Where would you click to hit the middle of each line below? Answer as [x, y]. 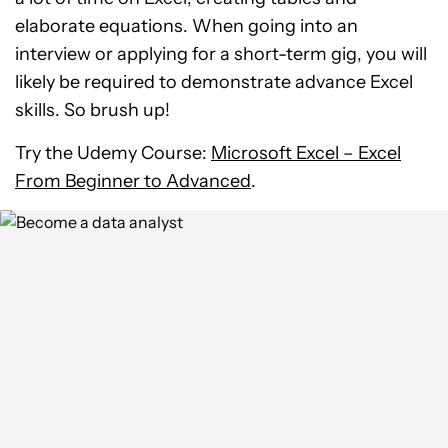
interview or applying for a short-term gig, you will [221, 53]
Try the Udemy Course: [113, 152]
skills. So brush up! [92, 109]
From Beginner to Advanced [133, 180]
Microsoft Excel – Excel [306, 152]
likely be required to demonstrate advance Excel [214, 81]
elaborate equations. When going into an [186, 25]
